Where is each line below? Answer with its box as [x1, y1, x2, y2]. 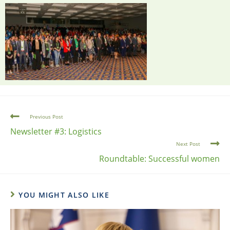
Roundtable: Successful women [99, 152, 220, 164]
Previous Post [30, 112, 63, 120]
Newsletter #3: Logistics [10, 125, 102, 137]
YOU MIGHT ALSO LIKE [18, 189, 110, 200]
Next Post [176, 140, 200, 147]
